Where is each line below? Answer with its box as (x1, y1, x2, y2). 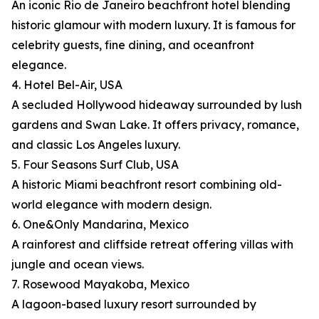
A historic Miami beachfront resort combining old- (11, 177, 282, 192)
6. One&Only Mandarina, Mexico (11, 217, 189, 232)
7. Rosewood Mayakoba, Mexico (11, 277, 189, 292)
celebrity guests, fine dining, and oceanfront (11, 38, 254, 53)
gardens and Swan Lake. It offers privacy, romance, (11, 117, 299, 132)
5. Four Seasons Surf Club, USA (11, 157, 179, 172)
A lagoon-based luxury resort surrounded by (11, 297, 256, 312)
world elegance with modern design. (11, 197, 211, 212)
